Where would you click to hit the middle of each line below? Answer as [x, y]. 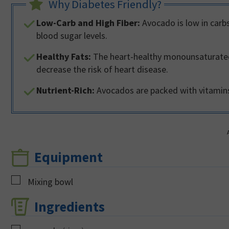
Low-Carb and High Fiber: [88, 22]
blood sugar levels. [72, 35]
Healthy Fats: [64, 56]
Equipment [69, 157]
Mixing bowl [50, 181]
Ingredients [70, 206]
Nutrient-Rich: [65, 90]
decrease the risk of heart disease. [102, 69]
